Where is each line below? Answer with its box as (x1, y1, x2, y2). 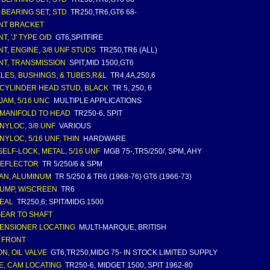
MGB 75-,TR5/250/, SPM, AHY (102, 147, 202, 155)
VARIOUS (57, 122, 91, 130)
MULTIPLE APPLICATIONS (52, 96, 142, 105)
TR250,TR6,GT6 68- (69, 8, 137, 16)
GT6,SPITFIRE (54, 33, 103, 42)
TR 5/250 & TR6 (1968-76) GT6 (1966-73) (53, 172, 192, 181)
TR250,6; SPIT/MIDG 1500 (15, 198, 104, 206)
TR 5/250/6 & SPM (40, 160, 102, 168)
